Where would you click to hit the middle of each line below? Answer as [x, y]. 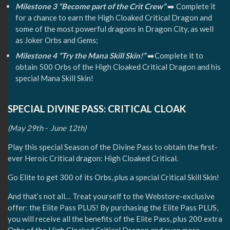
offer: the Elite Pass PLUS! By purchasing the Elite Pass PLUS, [113, 208]
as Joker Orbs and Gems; [57, 40]
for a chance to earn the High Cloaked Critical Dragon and [114, 18]
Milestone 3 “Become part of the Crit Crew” [91, 6]
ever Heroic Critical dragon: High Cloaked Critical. [93, 158]
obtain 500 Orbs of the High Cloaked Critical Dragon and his [118, 66]
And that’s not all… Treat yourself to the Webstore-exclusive [111, 196]
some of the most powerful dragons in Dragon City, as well [114, 29]
